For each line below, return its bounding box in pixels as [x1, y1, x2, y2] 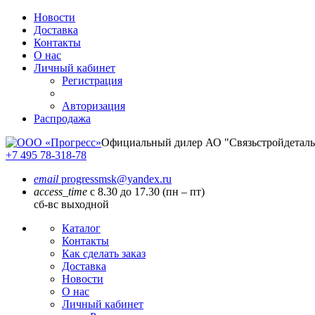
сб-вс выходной [34, 198, 109, 210]
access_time [34, 186, 87, 198]
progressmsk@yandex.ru [58, 173, 172, 185]
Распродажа [34, 112, 91, 124]
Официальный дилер [101, 136, 205, 148]
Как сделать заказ [62, 247, 146, 259]
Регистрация [62, 75, 122, 86]
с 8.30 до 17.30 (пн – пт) [87, 186, 205, 198]
